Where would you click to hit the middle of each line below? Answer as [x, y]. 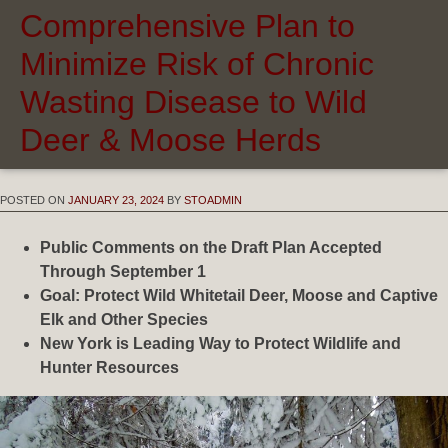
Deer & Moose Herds [170, 139]
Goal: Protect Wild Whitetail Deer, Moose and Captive [239, 295]
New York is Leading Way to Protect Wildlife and [220, 343]
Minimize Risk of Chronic [197, 63]
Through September [116, 271]
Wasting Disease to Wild [193, 101]
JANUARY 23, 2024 [116, 199]
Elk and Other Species [124, 319]
